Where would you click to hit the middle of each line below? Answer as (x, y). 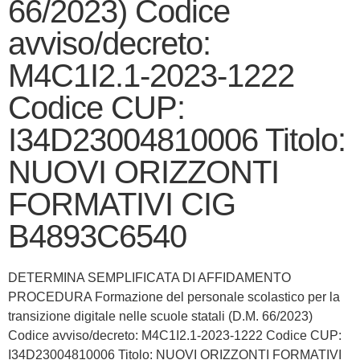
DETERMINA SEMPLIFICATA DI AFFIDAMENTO (149, 277)
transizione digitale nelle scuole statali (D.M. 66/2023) (160, 316)
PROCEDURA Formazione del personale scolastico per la (174, 297)
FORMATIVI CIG (122, 204)
